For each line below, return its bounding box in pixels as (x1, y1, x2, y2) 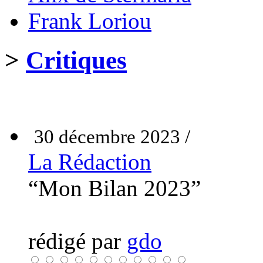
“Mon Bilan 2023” (28, 175, 201, 201)
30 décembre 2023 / (34, 126, 190, 147)
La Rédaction (28, 149, 151, 174)
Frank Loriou (28, 8, 151, 33)
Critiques (26, 46, 127, 74)
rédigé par (28, 228, 127, 254)
